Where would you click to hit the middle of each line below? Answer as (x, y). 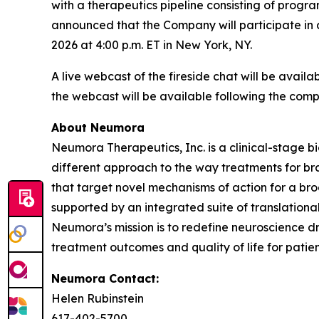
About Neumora (98, 127)
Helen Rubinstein (98, 298)
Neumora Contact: (105, 278)
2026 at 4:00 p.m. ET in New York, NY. (152, 45)
